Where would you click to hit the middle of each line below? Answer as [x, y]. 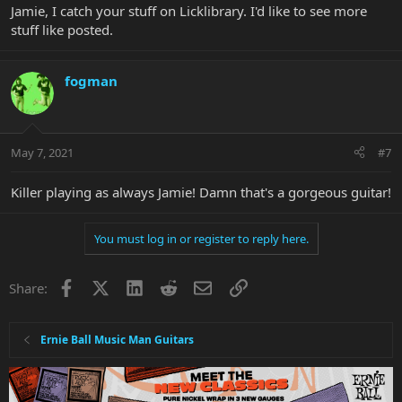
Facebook [104, 286]
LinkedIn [169, 286]
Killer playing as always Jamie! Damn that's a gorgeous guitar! [201, 192]
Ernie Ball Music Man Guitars [118, 339]
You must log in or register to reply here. [201, 238]
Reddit [197, 286]
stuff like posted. [62, 30]
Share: [28, 288]
